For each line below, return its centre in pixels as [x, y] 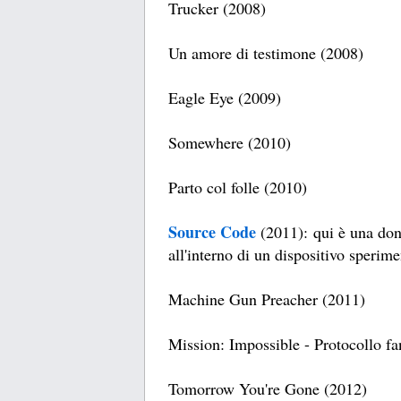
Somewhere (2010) [230, 143]
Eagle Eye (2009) [225, 98]
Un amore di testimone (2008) [266, 53]
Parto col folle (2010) [238, 188]
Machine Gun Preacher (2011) [267, 299]
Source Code [212, 232]
